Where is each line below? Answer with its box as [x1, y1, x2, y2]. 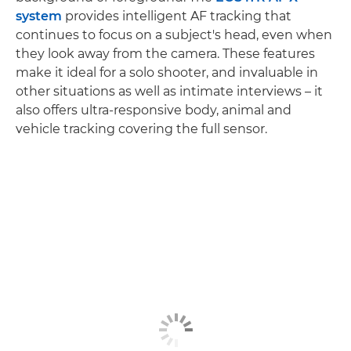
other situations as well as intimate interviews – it [16, 84, 323, 100]
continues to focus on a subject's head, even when [16, 27, 332, 43]
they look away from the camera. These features [16, 46, 315, 62]
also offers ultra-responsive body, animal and [16, 103, 291, 118]
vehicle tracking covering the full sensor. [16, 121, 267, 137]
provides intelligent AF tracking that [62, 9, 291, 24]
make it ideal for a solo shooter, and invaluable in [16, 65, 318, 81]
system [16, 9, 62, 24]
